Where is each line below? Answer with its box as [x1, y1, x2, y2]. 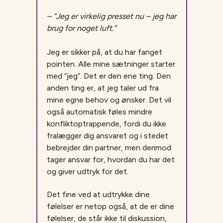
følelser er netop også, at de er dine [46, 202, 174, 212]
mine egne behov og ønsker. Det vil [46, 95, 171, 105]
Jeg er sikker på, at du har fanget [46, 47, 162, 57]
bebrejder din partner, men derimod [46, 143, 171, 153]
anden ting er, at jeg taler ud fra [46, 83, 159, 93]
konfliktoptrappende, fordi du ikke [46, 119, 166, 129]
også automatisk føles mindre [46, 107, 152, 117]
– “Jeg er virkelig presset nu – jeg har [46, 11, 176, 21]
